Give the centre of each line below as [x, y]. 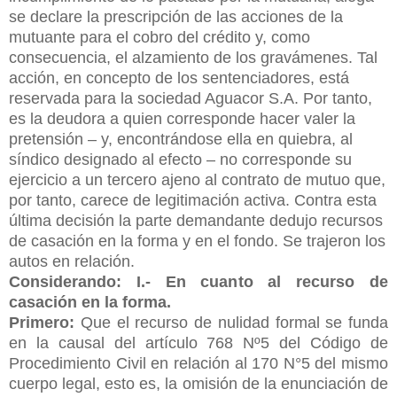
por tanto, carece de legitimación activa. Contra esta [193, 200]
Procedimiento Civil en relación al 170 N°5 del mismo [198, 363]
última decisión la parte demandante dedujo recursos [196, 220]
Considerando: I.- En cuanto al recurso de [198, 281]
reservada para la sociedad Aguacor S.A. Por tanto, [191, 98]
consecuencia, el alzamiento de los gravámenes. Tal [193, 57]
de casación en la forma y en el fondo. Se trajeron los [197, 241]
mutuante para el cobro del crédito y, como [160, 37]
